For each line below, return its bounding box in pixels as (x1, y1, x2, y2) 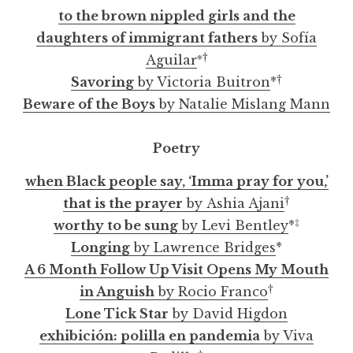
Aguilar (145, 51, 197, 68)
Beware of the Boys (23, 95, 155, 112)
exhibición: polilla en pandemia (39, 327, 260, 344)
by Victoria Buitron (134, 73, 270, 90)
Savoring (71, 73, 134, 90)
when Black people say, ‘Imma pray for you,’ (24, 173, 329, 189)
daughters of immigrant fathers (36, 29, 258, 46)
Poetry (153, 139, 200, 156)
